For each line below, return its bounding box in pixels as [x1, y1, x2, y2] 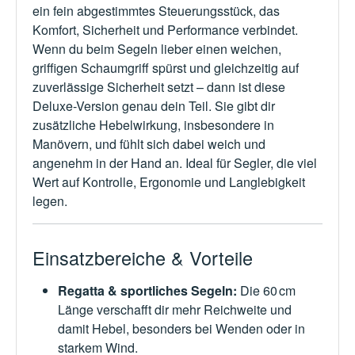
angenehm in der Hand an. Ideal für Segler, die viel [32, 154, 317, 173]
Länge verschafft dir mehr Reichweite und [58, 300, 292, 319]
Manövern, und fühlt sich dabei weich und [32, 135, 265, 154]
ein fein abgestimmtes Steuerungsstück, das [32, 2, 280, 21]
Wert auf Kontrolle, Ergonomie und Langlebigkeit [32, 173, 305, 192]
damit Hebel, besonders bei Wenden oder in [58, 319, 305, 338]
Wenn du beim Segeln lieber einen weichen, [32, 40, 281, 59]
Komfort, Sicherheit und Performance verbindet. [32, 21, 298, 40]
